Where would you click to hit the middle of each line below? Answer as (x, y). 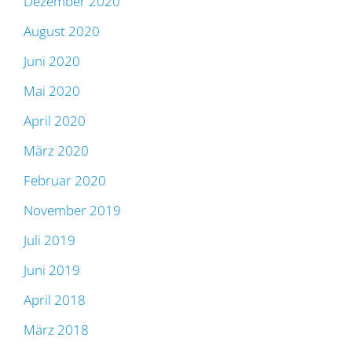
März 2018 (56, 330)
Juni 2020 (52, 61)
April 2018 (55, 300)
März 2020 (56, 151)
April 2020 (55, 121)
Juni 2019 (52, 270)
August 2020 (62, 31)
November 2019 (72, 211)
